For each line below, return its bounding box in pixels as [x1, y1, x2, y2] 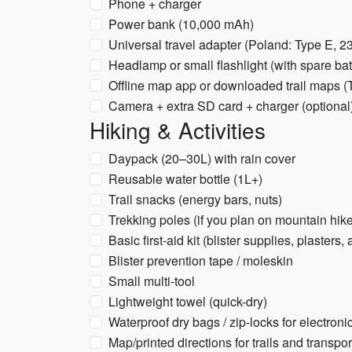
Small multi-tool [108, 272, 195, 290]
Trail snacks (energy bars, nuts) [108, 190, 282, 208]
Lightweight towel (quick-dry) [108, 292, 267, 310]
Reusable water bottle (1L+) [108, 170, 262, 188]
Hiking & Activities [90, 114, 266, 145]
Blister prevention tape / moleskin [108, 251, 293, 269]
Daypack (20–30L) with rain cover [108, 149, 295, 167]
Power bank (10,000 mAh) [108, 15, 254, 33]
